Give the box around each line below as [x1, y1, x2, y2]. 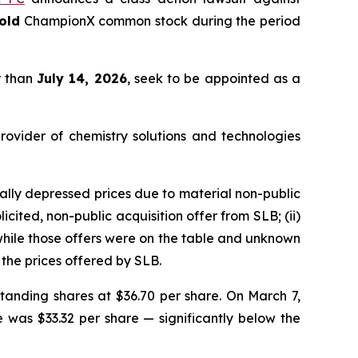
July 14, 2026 [37, 70, 127, 86]
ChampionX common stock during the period [20, 12, 301, 29]
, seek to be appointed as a [126, 70, 300, 86]
